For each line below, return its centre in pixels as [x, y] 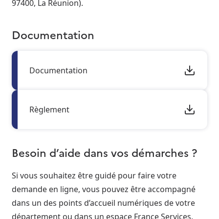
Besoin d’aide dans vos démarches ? [104, 152]
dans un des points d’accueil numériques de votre [103, 203]
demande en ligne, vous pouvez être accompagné [104, 189]
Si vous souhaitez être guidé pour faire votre [94, 176]
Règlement [49, 109]
